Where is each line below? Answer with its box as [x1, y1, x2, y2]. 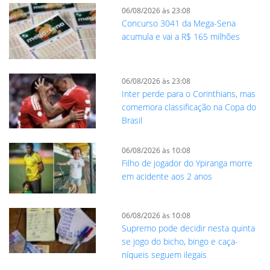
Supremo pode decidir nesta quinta [121, 222, 255, 234]
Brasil [121, 115, 142, 127]
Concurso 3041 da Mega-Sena [121, 17, 236, 30]
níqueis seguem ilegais [121, 248, 207, 260]
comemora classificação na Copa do [121, 101, 256, 113]
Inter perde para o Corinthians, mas [121, 88, 256, 100]
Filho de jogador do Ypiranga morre [121, 157, 253, 169]
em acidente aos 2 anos [121, 170, 212, 182]
